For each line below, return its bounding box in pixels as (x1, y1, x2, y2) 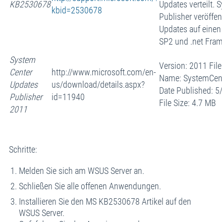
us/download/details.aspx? (51, 79, 145, 90)
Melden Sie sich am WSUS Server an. (18, 165, 144, 176)
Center (9, 66, 32, 77)
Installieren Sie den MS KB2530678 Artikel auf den (18, 196, 191, 207)
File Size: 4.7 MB (159, 97, 216, 108)
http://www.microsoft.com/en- (51, 66, 156, 77)
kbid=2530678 (51, 4, 102, 15)
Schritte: (8, 144, 37, 155)
